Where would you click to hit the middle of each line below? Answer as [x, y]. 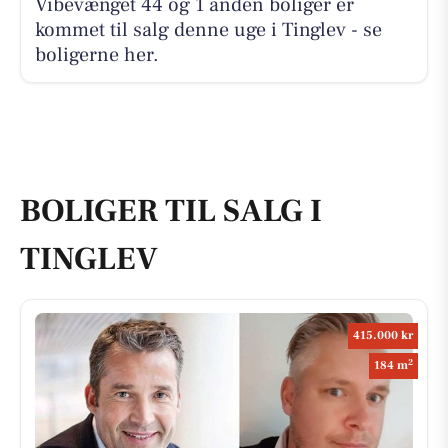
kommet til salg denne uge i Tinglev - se [208, 30]
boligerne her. [96, 55]
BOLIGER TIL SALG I [171, 210]
